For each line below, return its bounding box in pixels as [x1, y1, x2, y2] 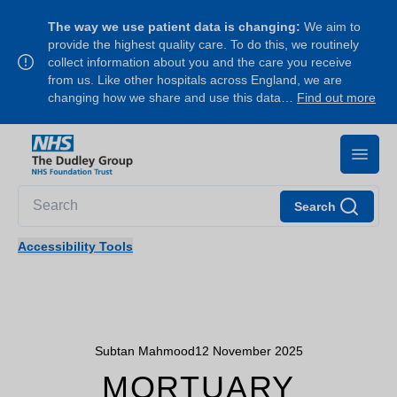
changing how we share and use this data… [48, 90, 297, 105]
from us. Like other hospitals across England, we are [48, 73, 342, 87]
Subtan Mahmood [94, 343, 195, 358]
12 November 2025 [194, 343, 303, 358]
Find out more [297, 90, 376, 105]
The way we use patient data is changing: [48, 19, 300, 34]
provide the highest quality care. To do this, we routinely [48, 37, 359, 51]
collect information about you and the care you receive [48, 55, 352, 69]
